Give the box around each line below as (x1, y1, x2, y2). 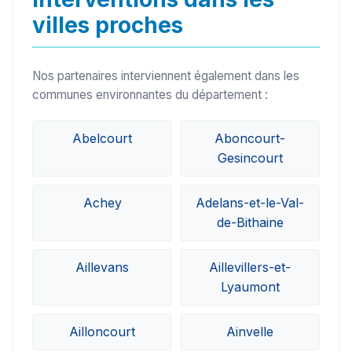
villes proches (32, 12, 183, 39)
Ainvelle (226, 324, 273, 340)
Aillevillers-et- (209, 259, 291, 276)
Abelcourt (72, 130, 132, 147)
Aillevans (75, 259, 129, 276)
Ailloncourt (69, 324, 135, 340)
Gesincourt (217, 150, 283, 167)
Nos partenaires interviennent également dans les (32, 68, 299, 84)
